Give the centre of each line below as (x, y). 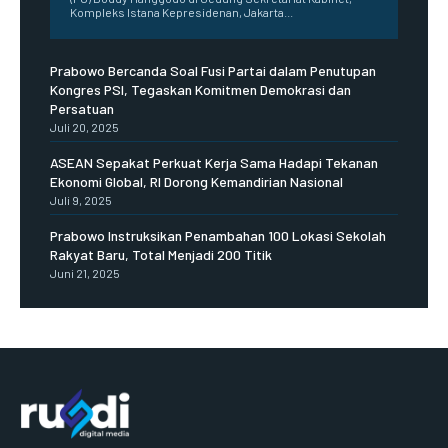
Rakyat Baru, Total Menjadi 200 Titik (161, 254)
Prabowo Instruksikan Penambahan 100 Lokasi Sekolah (218, 235)
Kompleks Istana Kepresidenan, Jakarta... (181, 11)
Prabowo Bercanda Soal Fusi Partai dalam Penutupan (213, 70)
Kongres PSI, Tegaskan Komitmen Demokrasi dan (200, 89)
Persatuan (82, 108)
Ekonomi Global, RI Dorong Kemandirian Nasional (196, 181)
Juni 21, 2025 (85, 272)
